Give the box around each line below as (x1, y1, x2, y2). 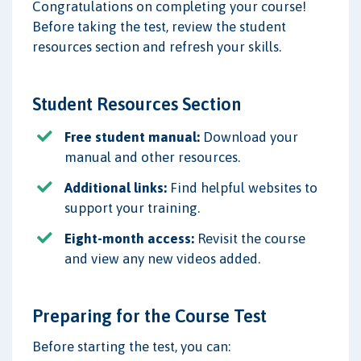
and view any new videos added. (64, 250, 260, 267)
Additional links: (64, 179, 167, 196)
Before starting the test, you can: (32, 338, 230, 355)
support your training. (64, 199, 200, 216)
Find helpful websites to (167, 179, 317, 196)
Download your (200, 128, 298, 145)
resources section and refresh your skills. (32, 38, 281, 55)
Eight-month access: (64, 230, 194, 247)
